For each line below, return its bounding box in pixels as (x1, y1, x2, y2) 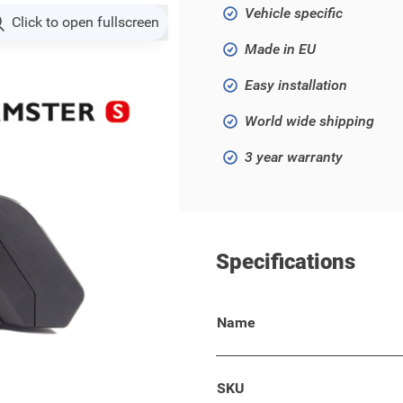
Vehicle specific (245, 4, 343, 22)
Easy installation (245, 76, 347, 94)
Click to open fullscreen (12, 13, 159, 31)
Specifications (216, 249, 355, 274)
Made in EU (245, 40, 316, 58)
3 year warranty (245, 148, 343, 166)
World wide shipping (245, 112, 374, 130)
